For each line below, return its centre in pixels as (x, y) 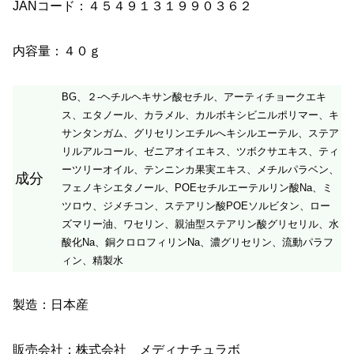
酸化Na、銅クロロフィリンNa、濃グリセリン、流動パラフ (198, 242)
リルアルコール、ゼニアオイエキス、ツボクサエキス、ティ (200, 151)
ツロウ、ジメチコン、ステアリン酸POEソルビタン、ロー (196, 205)
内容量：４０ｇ (57, 51)
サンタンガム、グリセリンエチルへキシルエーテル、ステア (200, 133)
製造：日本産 (51, 305)
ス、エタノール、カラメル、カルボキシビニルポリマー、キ (200, 115)
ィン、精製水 (92, 260)
